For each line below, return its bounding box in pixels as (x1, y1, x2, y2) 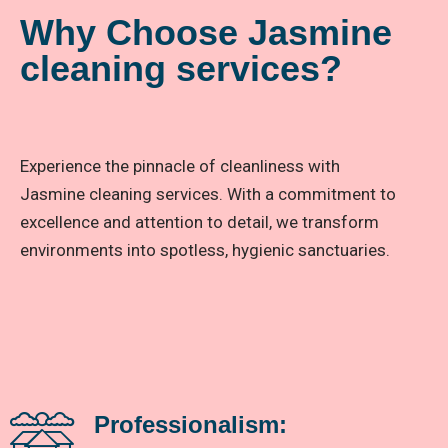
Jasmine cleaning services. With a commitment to (20, 184, 396, 205)
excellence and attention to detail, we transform (20, 212, 379, 233)
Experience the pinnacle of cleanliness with (20, 156, 340, 177)
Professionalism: (94, 410, 287, 438)
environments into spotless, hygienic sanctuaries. (20, 240, 390, 261)
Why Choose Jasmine (20, 12, 392, 54)
